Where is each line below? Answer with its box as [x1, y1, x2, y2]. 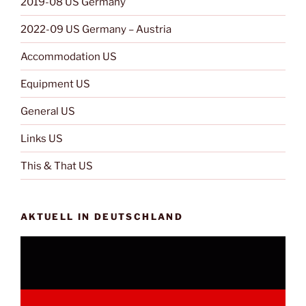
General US [20, 105, 75, 117]
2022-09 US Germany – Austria [20, 23, 171, 36]
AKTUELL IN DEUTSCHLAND [20, 211, 183, 223]
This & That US [20, 159, 93, 172]
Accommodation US [20, 50, 117, 63]
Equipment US [20, 77, 90, 90]
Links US [20, 132, 63, 145]
